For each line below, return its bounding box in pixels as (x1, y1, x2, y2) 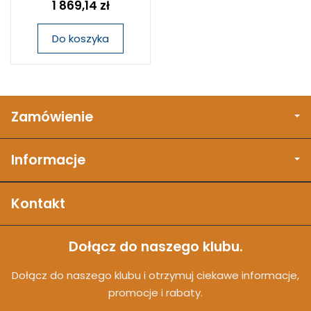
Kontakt (11, 194, 65, 213)
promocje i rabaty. (108, 285, 203, 300)
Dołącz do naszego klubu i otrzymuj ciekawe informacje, (12, 268, 299, 283)
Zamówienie (11, 108, 93, 126)
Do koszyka (52, 31, 109, 46)
